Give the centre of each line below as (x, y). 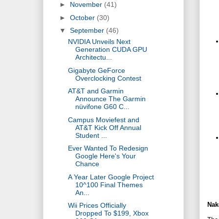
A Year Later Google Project (111, 177)
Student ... (91, 135)
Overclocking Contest (108, 78)
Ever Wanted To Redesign (108, 148)
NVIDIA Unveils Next (99, 42)
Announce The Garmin (110, 99)
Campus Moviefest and (103, 120)
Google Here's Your (105, 156)
